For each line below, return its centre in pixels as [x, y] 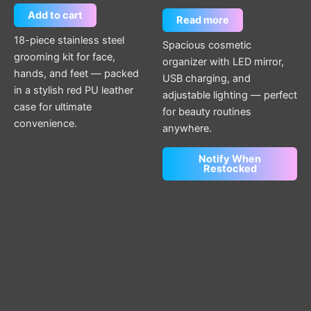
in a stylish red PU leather [74, 91]
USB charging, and [207, 79]
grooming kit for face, [65, 57]
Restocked [230, 168]
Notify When [230, 159]
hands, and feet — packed [76, 74]
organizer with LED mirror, [223, 62]
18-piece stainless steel [69, 41]
